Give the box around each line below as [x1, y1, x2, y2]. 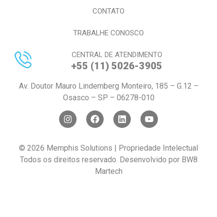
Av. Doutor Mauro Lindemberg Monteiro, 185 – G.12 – [18, 81, 199, 91]
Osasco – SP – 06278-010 [62, 93, 155, 102]
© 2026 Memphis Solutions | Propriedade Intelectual [19, 143, 198, 153]
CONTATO [93, 7, 124, 16]
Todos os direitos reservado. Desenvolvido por [19, 155, 182, 165]
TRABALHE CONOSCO [73, 29, 144, 38]
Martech [94, 167, 123, 176]
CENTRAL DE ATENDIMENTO [71, 50, 162, 60]
